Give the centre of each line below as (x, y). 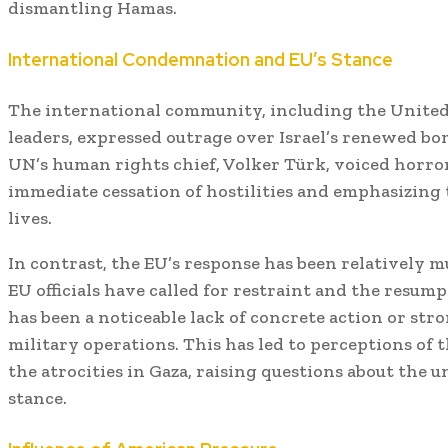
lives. (30, 217)
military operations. (93, 343)
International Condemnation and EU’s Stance (200, 59)
